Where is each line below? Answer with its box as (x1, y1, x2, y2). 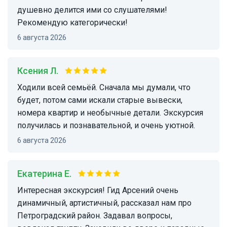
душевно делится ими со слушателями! (17, 5, 167, 15)
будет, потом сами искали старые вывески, (17, 95, 182, 105)
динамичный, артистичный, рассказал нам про (17, 198, 192, 208)
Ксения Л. (23, 65, 58, 77)
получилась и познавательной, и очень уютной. (17, 121, 195, 131)
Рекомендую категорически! (17, 18, 128, 28)
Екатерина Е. (22, 168, 71, 179)
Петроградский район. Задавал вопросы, (17, 211, 172, 221)
